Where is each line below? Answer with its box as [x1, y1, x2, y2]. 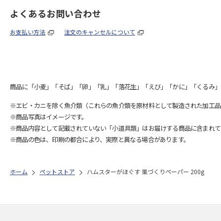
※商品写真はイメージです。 [10, 112, 88, 121]
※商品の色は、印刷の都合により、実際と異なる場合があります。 [10, 135, 189, 144]
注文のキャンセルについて [64, 28, 135, 36]
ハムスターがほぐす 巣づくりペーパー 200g [87, 167, 204, 176]
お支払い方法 [10, 28, 45, 36]
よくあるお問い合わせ [10, 7, 101, 20]
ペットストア [39, 167, 75, 176]
